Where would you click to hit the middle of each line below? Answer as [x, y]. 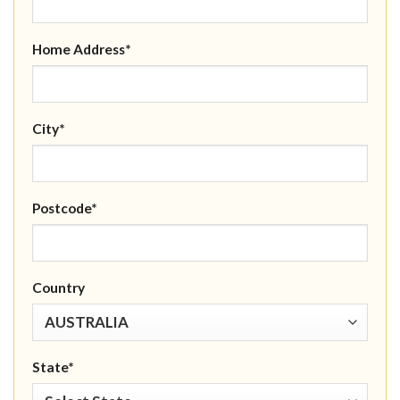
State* [53, 367]
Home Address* [82, 50]
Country [58, 288]
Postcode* [65, 208]
